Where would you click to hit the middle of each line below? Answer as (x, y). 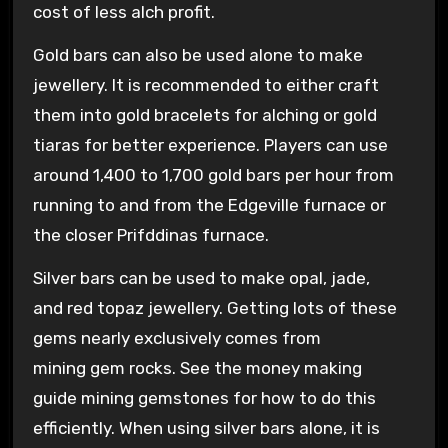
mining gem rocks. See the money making (197, 368)
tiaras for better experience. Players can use (210, 145)
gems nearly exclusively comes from (176, 338)
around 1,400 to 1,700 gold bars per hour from (213, 175)
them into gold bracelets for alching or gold (204, 115)
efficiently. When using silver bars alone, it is (206, 428)
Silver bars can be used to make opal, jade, (201, 278)
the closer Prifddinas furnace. (150, 235)
